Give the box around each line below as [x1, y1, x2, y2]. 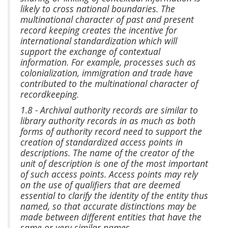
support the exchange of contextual [20, 45, 160, 58]
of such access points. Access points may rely [20, 168, 198, 181]
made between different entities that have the [20, 211, 202, 223]
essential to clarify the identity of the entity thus [20, 189, 208, 202]
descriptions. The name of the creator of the [20, 147, 194, 159]
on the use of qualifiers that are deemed [20, 179, 180, 191]
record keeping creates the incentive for [20, 24, 177, 37]
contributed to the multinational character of [20, 77, 198, 90]
